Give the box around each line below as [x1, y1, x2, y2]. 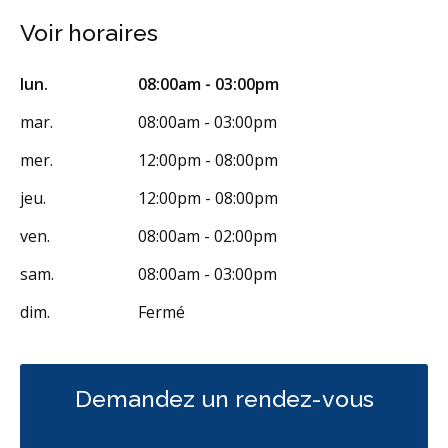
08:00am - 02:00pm [138, 224, 277, 247]
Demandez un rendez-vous [74, 384, 374, 412]
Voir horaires [20, 18, 158, 46]
